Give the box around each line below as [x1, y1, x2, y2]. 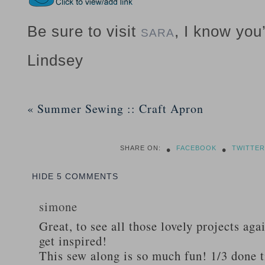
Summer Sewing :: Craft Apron [34, 101, 203, 117]
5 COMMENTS [57, 172, 118, 181]
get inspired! [39, 232, 107, 249]
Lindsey [27, 51, 83, 69]
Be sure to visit [27, 22, 141, 40]
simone [39, 198, 77, 215]
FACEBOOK [176, 144, 216, 151]
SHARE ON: [120, 144, 161, 151]
